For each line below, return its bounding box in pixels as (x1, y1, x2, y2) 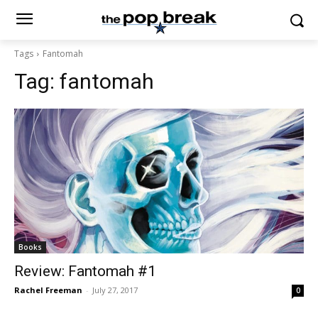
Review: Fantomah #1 (14, 263, 156, 280)
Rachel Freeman (14, 285, 82, 295)
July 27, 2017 (92, 285, 138, 295)
